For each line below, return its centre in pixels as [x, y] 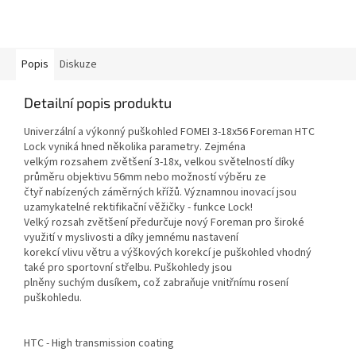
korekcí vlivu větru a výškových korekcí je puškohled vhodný [168, 253]
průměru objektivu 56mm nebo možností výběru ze [145, 178]
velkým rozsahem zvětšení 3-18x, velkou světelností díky [159, 163]
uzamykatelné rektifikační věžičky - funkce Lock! [138, 208]
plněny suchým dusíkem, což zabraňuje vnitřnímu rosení [156, 283]
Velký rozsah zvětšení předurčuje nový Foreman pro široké [164, 223]
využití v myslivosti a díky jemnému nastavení [131, 238]
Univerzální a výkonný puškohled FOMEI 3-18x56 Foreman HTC [169, 132]
